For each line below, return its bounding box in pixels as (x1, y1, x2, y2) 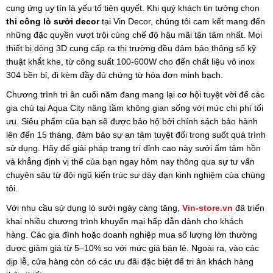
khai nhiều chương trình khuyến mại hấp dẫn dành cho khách (6, 216, 243, 226)
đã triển (233, 202, 264, 213)
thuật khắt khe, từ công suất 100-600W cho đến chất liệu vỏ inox (6, 56, 255, 66)
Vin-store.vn (182, 202, 233, 213)
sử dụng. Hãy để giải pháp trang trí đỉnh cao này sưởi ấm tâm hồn (6, 143, 261, 153)
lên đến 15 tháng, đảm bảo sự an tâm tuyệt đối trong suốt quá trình (6, 129, 266, 140)
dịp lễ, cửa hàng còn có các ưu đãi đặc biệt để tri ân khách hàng (6, 256, 253, 266)
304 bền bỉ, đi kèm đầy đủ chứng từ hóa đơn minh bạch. (6, 69, 223, 80)
